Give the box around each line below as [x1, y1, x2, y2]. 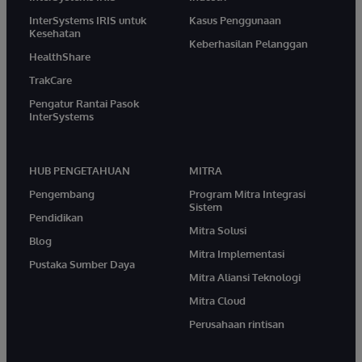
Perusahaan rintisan [189, 317, 284, 330]
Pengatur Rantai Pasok [29, 96, 139, 110]
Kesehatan [29, 26, 81, 40]
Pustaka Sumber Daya [29, 257, 135, 271]
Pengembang [29, 187, 95, 200]
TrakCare [29, 73, 72, 86]
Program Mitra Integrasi [189, 187, 305, 200]
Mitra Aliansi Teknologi [189, 270, 301, 284]
